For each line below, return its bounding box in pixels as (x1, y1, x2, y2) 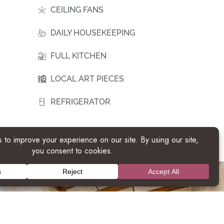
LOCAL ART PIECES (50, 74, 124, 84)
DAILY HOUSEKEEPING (50, 28, 135, 38)
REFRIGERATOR (50, 97, 110, 107)
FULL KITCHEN (50, 51, 106, 61)
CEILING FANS (50, 5, 103, 15)
